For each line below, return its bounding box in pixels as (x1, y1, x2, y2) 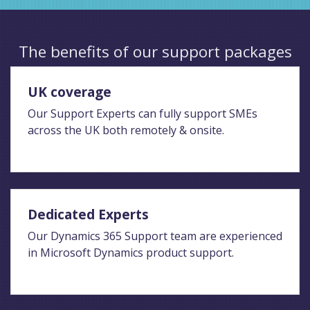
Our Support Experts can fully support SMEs (28, 106, 257, 122)
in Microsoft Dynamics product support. (28, 245, 234, 261)
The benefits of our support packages (18, 41, 292, 63)
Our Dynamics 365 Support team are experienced (28, 228, 282, 244)
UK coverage (28, 82, 111, 102)
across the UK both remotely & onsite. (28, 122, 224, 138)
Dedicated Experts (28, 205, 149, 224)
